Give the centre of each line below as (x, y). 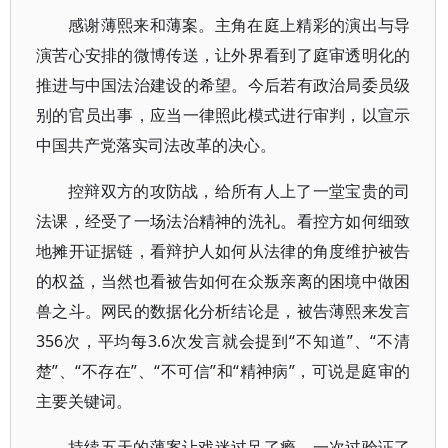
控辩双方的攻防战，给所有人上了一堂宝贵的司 (239, 191)
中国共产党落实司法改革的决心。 (156, 145)
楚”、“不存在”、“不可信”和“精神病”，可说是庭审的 (223, 371)
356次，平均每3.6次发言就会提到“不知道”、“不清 (223, 341)
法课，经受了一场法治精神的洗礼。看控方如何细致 (223, 221)
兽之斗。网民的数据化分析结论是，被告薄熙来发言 (223, 311)
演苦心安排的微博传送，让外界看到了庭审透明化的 (223, 55)
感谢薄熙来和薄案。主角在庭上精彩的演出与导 (239, 25)
